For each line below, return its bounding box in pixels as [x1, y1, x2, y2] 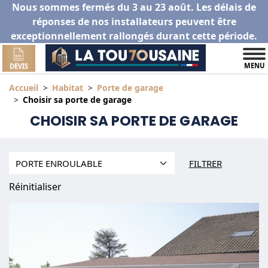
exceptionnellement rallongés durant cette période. [11, 29, 257, 42]
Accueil [9, 82, 38, 94]
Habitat [52, 82, 83, 94]
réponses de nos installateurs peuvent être [32, 15, 236, 28]
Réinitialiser [9, 179, 62, 193]
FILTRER [188, 157, 222, 169]
